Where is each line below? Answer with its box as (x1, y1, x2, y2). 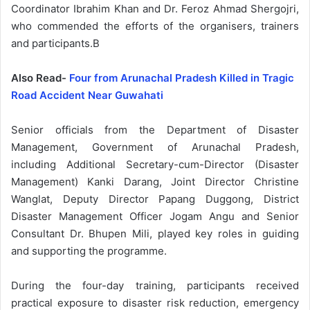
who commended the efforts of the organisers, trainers (11, 19, 299, 33)
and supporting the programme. (11, 244, 167, 257)
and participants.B (11, 36, 100, 50)
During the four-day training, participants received (11, 278, 299, 292)
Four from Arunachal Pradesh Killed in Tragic (69, 71, 294, 84)
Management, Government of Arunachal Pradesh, (11, 140, 299, 154)
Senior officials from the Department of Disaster (11, 122, 299, 136)
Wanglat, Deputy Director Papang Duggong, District (11, 192, 299, 206)
